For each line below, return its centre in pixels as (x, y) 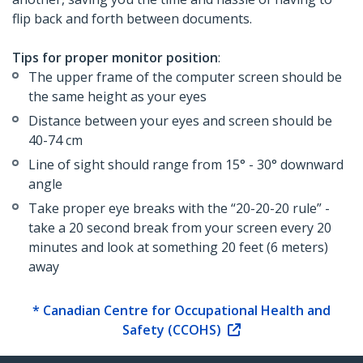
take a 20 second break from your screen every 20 (180, 228)
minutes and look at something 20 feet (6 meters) (178, 248)
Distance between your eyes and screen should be (180, 121)
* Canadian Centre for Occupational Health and (181, 311)
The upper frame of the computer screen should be (185, 77)
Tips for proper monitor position (115, 58)
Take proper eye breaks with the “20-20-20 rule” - (179, 209)
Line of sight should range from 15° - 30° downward (186, 165)
